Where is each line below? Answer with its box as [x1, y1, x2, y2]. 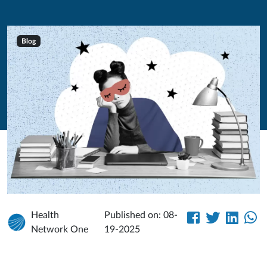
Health [31, 210, 59, 221]
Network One [31, 225, 88, 235]
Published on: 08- [104, 210, 178, 221]
